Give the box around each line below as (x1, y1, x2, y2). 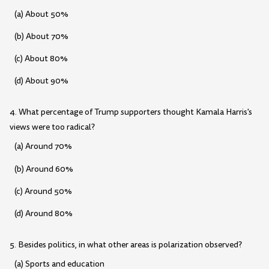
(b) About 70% (14, 30, 68, 42)
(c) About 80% (14, 53, 68, 65)
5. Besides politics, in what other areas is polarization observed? (10, 239, 242, 251)
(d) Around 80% (14, 208, 73, 220)
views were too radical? (10, 121, 95, 133)
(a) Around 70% (14, 141, 72, 153)
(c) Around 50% (14, 185, 72, 197)
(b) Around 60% (14, 163, 73, 175)
